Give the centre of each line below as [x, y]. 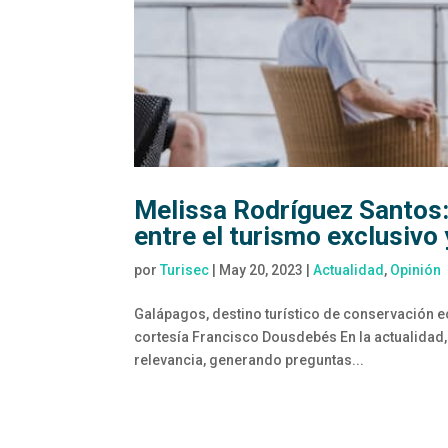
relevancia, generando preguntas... [249, 359]
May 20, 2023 [261, 269]
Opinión [416, 269]
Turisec [185, 269]
